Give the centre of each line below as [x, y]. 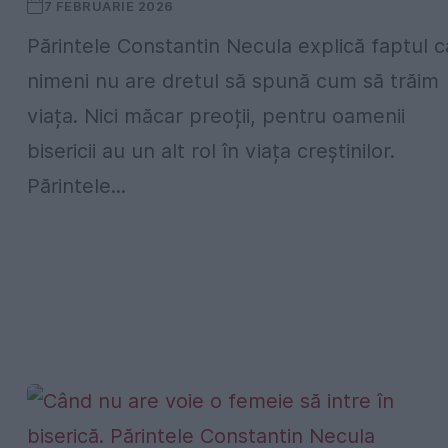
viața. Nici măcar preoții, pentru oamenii [216, 116]
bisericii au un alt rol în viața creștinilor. [211, 151]
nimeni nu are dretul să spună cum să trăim [233, 81]
